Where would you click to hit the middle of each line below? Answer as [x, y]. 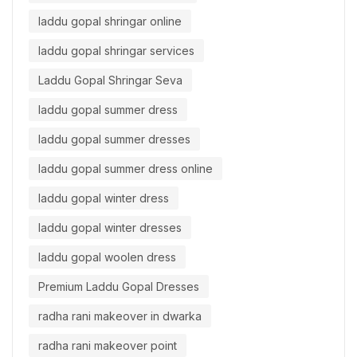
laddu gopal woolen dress [107, 257]
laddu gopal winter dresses [110, 228]
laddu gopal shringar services [116, 51]
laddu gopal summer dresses [114, 139]
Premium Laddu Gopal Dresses [119, 287]
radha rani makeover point [108, 346]
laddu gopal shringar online [110, 22]
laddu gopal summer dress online [126, 169]
